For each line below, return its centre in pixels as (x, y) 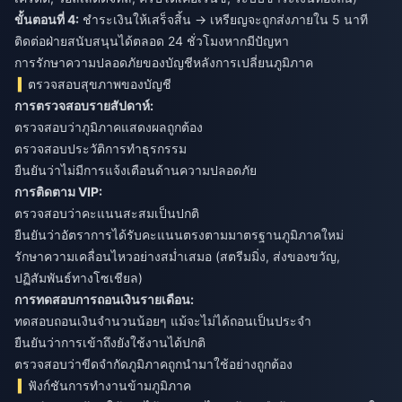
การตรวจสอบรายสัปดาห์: (84, 106)
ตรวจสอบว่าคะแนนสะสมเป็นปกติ (107, 214)
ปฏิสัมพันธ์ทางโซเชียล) (79, 278)
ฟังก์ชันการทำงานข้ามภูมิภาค (110, 386)
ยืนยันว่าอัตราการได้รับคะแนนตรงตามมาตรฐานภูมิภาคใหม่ (179, 235)
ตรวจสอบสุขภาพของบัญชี (100, 84)
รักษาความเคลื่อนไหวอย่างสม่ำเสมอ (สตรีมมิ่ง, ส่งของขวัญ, (177, 257)
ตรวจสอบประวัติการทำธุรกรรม (100, 149)
